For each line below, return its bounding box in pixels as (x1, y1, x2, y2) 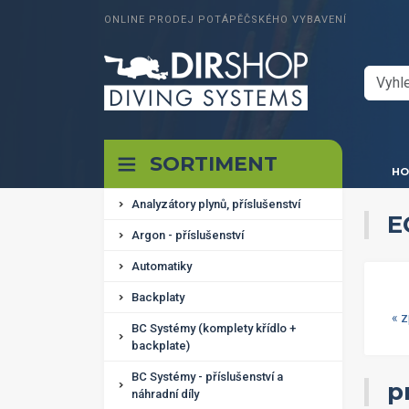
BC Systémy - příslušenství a (131, 370, 283, 383)
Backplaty (131, 290, 184, 304)
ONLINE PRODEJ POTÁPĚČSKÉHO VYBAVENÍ (104, 14, 347, 26)
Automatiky (131, 259, 192, 273)
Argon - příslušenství (131, 228, 244, 242)
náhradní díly (131, 387, 199, 401)
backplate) (131, 339, 190, 352)
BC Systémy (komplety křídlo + (131, 321, 296, 335)
